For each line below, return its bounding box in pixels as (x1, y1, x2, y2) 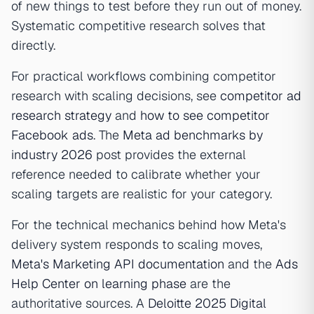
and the (224, 256, 275, 272)
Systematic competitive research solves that (11, 18, 266, 34)
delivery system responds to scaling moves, (11, 236, 262, 252)
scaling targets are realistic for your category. (11, 186, 272, 202)
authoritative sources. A (11, 295, 148, 311)
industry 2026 (11, 146, 93, 163)
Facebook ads (11, 127, 93, 143)
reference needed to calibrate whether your (11, 166, 261, 182)
